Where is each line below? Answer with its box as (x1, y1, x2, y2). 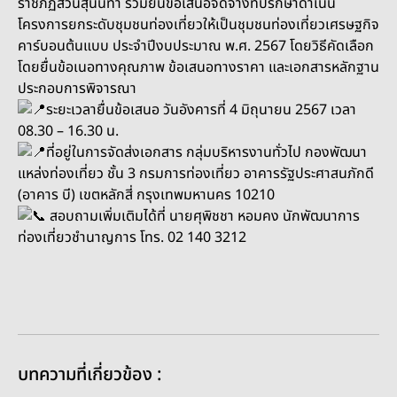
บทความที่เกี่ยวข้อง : (18, 362, 161, 389)
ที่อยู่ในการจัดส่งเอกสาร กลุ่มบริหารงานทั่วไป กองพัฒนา (46, 141, 367, 163)
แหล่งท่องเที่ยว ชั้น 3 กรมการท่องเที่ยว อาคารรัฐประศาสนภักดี (18, 162, 374, 184)
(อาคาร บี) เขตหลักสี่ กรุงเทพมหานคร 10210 (18, 183, 275, 206)
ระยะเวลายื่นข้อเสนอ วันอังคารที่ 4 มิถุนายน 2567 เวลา (46, 98, 356, 121)
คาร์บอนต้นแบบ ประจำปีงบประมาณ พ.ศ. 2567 (18, 35, 290, 57)
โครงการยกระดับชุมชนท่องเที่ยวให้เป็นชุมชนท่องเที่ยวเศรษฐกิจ (18, 13, 379, 35)
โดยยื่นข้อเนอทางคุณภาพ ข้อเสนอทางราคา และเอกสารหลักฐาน (18, 56, 379, 78)
